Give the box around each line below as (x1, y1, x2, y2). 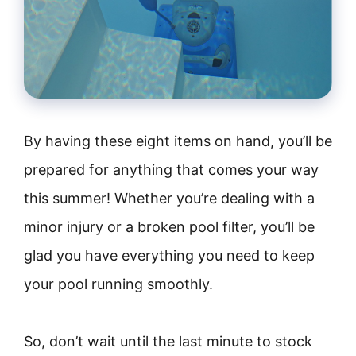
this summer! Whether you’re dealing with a (24, 190, 315, 207)
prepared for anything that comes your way (24, 161, 319, 178)
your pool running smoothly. (24, 276, 213, 292)
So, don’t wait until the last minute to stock (24, 333, 312, 350)
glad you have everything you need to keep (24, 247, 315, 264)
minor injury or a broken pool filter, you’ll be (24, 219, 315, 235)
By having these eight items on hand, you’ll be (24, 133, 332, 149)
